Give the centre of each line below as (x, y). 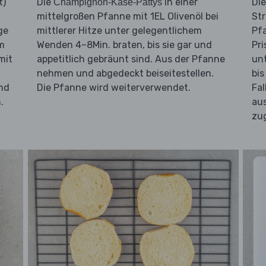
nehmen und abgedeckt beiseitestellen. (125, 74)
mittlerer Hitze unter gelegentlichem (119, 31)
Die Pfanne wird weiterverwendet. (113, 88)
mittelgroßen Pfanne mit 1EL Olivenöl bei (127, 17)
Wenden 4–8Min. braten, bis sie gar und (124, 45)
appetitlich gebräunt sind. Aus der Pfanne (131, 59)
